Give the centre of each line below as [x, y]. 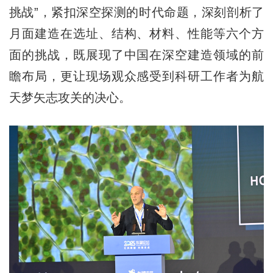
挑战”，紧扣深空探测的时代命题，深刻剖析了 [136, 12]
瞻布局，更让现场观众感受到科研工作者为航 [136, 76]
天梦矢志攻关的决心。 [70, 98]
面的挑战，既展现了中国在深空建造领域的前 [136, 55]
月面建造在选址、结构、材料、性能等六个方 [136, 34]
